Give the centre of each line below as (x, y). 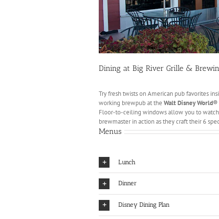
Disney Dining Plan (144, 205)
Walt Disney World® (191, 103)
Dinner (128, 183)
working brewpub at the (131, 103)
